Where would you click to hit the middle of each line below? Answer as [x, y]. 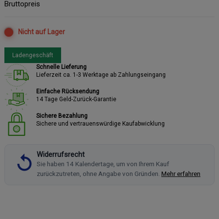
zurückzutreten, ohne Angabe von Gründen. [99, 174]
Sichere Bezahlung [62, 116]
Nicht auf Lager [42, 32]
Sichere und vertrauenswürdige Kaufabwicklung [100, 124]
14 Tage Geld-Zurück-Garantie [76, 99]
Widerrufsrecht [61, 155]
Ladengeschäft [33, 55]
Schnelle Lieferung [61, 67]
